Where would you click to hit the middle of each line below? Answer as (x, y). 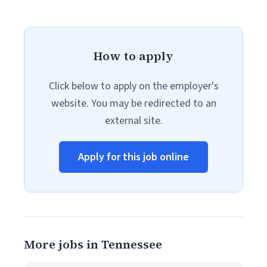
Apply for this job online (133, 157)
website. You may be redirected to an (133, 103)
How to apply (133, 56)
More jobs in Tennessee (93, 244)
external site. (133, 121)
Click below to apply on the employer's (133, 86)
